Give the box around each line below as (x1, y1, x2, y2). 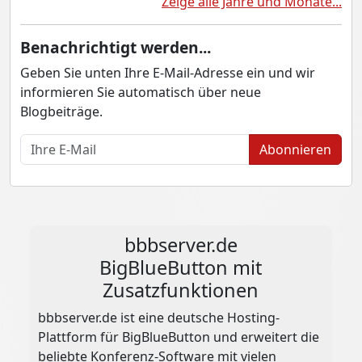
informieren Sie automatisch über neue (20, 83, 261, 102)
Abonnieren (259, 141, 331, 159)
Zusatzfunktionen (103, 277, 259, 304)
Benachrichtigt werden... (20, 36, 211, 59)
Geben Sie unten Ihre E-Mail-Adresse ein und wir (20, 64, 315, 82)
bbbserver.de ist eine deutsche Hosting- (38, 309, 280, 327)
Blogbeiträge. (20, 103, 103, 121)
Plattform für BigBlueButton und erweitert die (38, 328, 320, 347)
